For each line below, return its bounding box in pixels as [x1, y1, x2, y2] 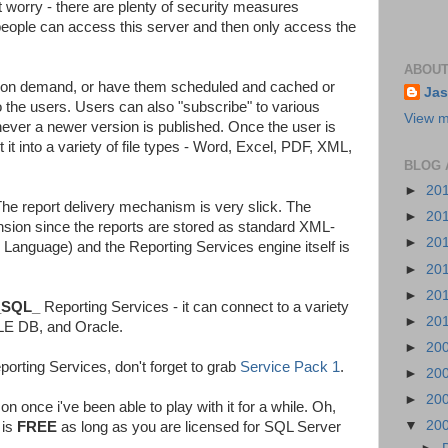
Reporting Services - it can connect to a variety [40, 298, 349, 315]
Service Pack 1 [240, 358, 340, 375]
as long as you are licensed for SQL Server [57, 418, 341, 435]
